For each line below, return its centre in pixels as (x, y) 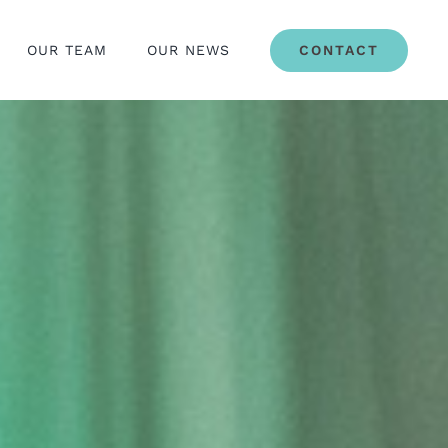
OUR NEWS (188, 49)
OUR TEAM (66, 49)
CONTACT (338, 49)
